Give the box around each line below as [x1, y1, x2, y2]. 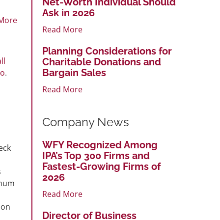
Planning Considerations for [42, 45, 172, 57]
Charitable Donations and [42, 55, 161, 68]
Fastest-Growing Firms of [42, 160, 161, 172]
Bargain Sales [42, 66, 106, 79]
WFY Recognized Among [42, 138, 158, 151]
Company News [42, 114, 129, 129]
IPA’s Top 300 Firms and [42, 149, 150, 162]
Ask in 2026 [42, 6, 95, 19]
